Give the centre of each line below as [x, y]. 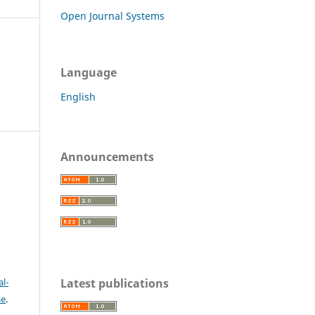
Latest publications [115, 283]
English [78, 96]
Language [89, 72]
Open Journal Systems [112, 15]
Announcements [107, 156]
